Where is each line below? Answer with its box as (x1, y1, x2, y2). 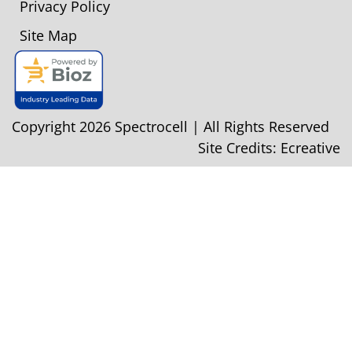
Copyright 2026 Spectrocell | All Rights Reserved (12, 117, 329, 137)
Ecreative (280, 138, 340, 158)
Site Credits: (198, 138, 280, 158)
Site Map (20, 26, 77, 46)
